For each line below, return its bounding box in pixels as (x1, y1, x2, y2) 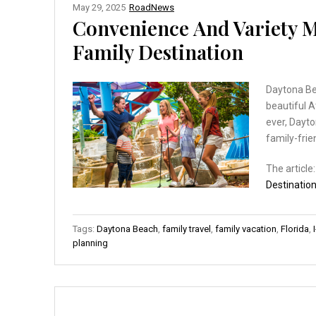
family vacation (215, 223, 276, 234)
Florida (281, 223, 309, 234)
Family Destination (73, 38, 243, 65)
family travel (162, 223, 211, 234)
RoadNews (129, 1, 174, 13)
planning (73, 237, 108, 248)
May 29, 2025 (73, 1, 126, 13)
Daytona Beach (97, 223, 158, 234)
